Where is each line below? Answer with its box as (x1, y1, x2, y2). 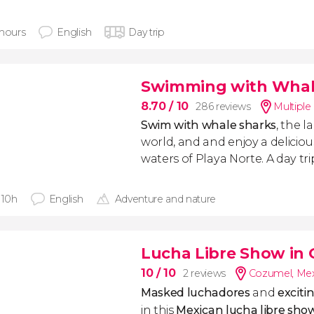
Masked (141, 286, 187, 299)
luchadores (186, 286, 253, 299)
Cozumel (248, 267, 292, 280)
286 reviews (196, 100, 251, 113)
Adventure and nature (114, 193, 217, 205)
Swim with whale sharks (141, 118, 276, 132)
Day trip (128, 26, 165, 39)
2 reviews (182, 267, 226, 280)
